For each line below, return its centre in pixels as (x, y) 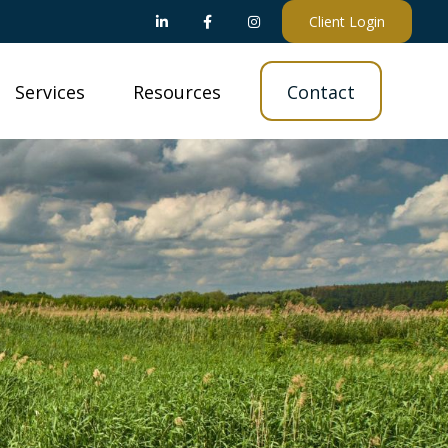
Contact (320, 92)
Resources (176, 92)
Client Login (346, 21)
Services (49, 92)
